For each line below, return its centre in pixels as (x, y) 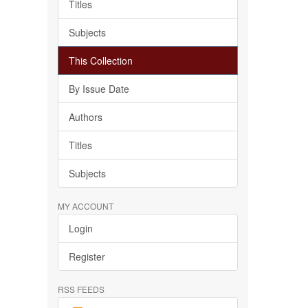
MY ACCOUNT (85, 206)
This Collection (100, 60)
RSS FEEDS (81, 289)
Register (87, 256)
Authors (85, 117)
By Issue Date (99, 89)
